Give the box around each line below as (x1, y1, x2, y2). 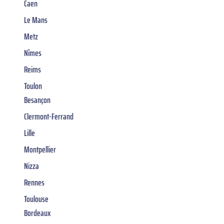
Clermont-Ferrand (24, 109, 73, 124)
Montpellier (24, 142, 56, 157)
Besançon (24, 93, 50, 107)
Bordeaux (24, 206, 51, 220)
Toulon (24, 79, 42, 93)
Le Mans (24, 13, 47, 27)
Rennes (24, 175, 44, 190)
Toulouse (24, 192, 48, 206)
